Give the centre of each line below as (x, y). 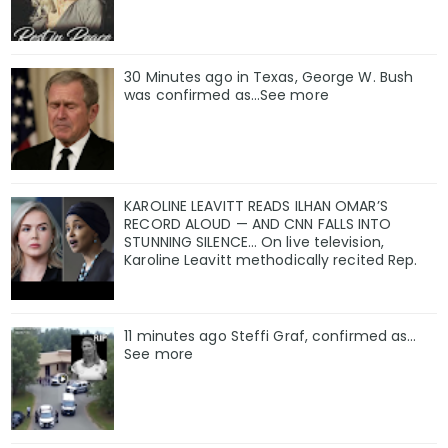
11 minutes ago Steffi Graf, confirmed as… (270, 336)
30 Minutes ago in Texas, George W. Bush (269, 76)
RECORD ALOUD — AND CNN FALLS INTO (258, 224)
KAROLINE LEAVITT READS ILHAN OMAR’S (256, 206)
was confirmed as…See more (226, 94)
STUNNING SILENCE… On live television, (254, 242)
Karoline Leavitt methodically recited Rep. (271, 260)
